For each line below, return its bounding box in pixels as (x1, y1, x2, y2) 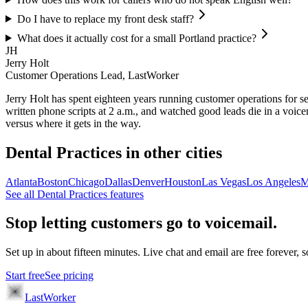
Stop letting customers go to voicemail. (5, 214, 277, 232)
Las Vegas (201, 175, 246, 188)
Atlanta (5, 175, 37, 188)
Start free (5, 269, 45, 282)
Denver (132, 175, 164, 188)
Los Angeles (246, 175, 300, 188)
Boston (37, 175, 68, 188)
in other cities (122, 143, 222, 162)
